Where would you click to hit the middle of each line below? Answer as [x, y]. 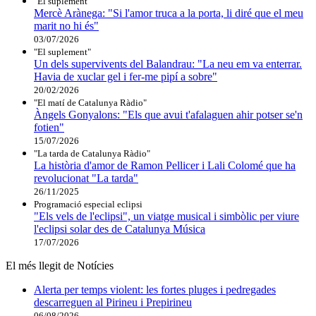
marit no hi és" [66, 26]
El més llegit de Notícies [60, 266]
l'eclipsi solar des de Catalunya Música [120, 229]
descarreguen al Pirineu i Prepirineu [113, 303]
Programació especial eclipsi [88, 205]
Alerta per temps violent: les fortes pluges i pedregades [155, 290]
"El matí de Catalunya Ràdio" [90, 103]
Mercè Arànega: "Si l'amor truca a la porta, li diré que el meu [169, 13]
